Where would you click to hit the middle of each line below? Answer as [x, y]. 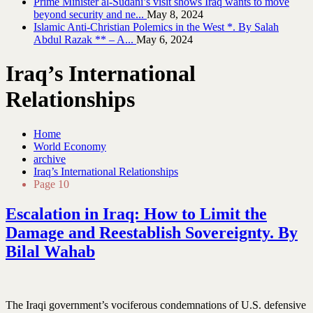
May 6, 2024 [165, 40]
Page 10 [51, 184]
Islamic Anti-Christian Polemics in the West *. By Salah [156, 27]
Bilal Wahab [50, 251]
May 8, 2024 [175, 15]
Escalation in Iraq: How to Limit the [136, 213]
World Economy [70, 146]
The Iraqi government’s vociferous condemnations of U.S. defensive [156, 305]
